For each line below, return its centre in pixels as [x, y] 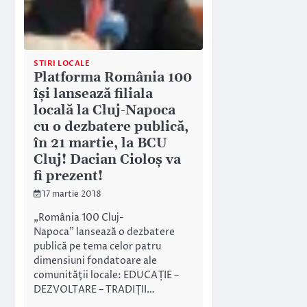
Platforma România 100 [113, 77]
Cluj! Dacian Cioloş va [107, 160]
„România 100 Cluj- [79, 218]
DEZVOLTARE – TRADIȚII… [94, 290]
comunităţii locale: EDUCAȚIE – [106, 276]
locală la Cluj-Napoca [105, 110]
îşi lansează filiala [93, 94]
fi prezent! [68, 176]
